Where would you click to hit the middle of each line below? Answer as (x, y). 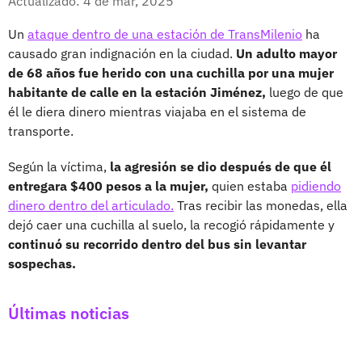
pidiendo (316, 185)
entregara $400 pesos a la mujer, (108, 185)
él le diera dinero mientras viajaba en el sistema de (157, 111)
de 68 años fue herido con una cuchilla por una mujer (171, 72)
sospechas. (42, 263)
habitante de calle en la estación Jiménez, (137, 92)
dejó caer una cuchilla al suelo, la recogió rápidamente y (171, 224)
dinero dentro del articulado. (91, 205)
